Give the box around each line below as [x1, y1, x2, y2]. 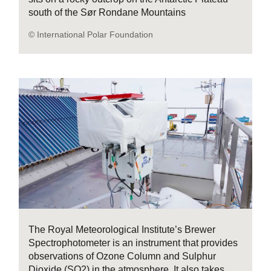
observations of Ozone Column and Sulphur [28, 251, 217, 262]
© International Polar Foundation [28, 29, 154, 39]
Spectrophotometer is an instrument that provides [28, 238, 238, 249]
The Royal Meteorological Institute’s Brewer [28, 224, 216, 235]
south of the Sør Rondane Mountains [28, 7, 186, 18]
